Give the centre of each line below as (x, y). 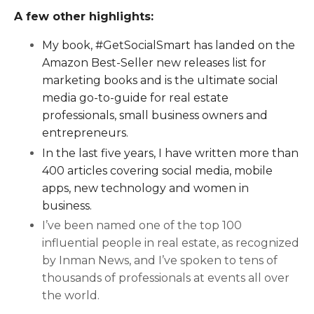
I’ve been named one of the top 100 (142, 225)
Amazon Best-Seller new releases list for (154, 63)
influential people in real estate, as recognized (171, 243)
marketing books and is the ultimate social (160, 81)
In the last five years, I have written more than (170, 153)
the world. (71, 295)
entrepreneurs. (85, 133)
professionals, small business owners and (155, 116)
